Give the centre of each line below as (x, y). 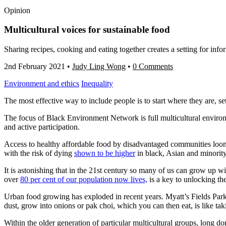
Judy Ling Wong (99, 67)
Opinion (17, 10)
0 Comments (153, 67)
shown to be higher (105, 153)
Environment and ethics (42, 84)
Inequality (97, 84)
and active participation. (43, 127)
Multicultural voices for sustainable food (87, 30)
